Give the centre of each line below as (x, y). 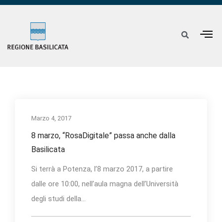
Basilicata (48, 149)
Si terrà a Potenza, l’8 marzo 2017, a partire (102, 169)
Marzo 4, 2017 (51, 118)
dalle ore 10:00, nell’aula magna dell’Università (105, 184)
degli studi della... (58, 198)
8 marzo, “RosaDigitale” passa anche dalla (103, 135)
